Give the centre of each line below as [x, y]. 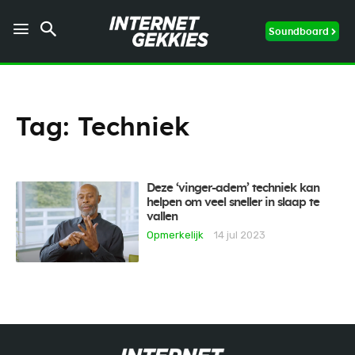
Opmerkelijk [176, 235]
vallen [162, 217]
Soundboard [299, 31]
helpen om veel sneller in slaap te [233, 202]
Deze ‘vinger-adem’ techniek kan [233, 188]
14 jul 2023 [240, 235]
